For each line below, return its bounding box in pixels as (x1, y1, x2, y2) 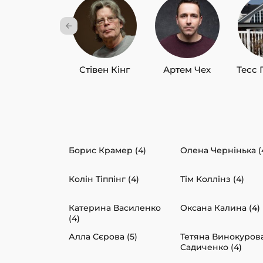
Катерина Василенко (69, 202, 161, 213)
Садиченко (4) (180, 241, 242, 252)
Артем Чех (163, 63, 211, 75)
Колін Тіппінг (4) (69, 173, 139, 184)
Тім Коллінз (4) (180, 173, 244, 184)
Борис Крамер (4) (69, 144, 146, 156)
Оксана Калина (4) (180, 202, 260, 213)
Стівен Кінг (79, 63, 130, 75)
